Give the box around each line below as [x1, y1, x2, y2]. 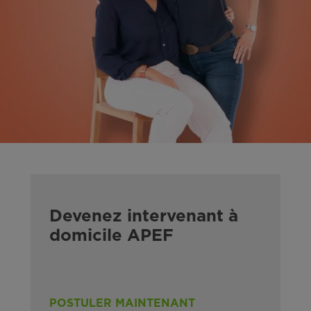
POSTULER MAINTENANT [49, 297, 195, 309]
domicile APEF [49, 227, 174, 244]
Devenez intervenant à [49, 208, 238, 225]
